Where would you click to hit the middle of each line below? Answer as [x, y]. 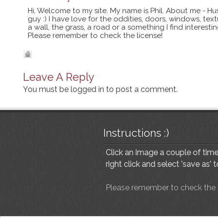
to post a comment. [141, 89]
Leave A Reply [59, 77]
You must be [47, 89]
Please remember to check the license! [95, 36]
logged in [87, 89]
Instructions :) [136, 133]
